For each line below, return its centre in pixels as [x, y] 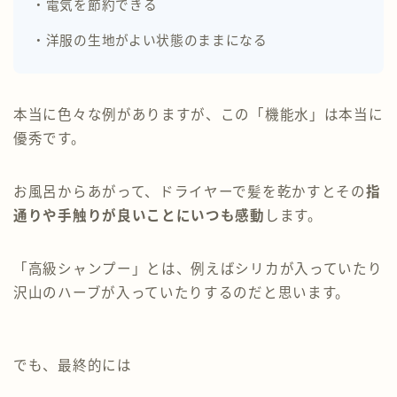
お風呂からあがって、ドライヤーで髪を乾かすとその [190, 192]
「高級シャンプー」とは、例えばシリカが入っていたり [198, 269]
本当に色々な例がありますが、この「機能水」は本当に [198, 115]
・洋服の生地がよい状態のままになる [150, 41]
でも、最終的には [73, 366]
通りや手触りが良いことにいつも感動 [139, 216]
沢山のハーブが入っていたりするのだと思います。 [182, 293]
